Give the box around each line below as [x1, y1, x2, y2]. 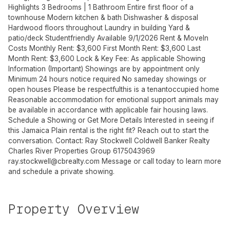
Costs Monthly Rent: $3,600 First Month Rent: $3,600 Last [8, 44, 201, 53]
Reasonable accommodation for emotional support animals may [8, 95, 219, 104]
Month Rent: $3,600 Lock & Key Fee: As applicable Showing [8, 54, 205, 63]
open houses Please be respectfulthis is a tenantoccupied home [8, 85, 219, 94]
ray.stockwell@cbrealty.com [8, 157, 100, 166]
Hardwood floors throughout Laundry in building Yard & [8, 24, 190, 32]
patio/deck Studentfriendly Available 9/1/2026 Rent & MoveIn [8, 34, 208, 43]
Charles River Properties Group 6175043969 [8, 147, 155, 156]
